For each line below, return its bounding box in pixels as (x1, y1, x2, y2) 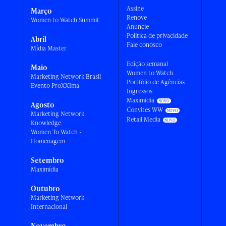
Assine (127, 4, 144, 13)
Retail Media (127, 115, 161, 124)
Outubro (31, 184, 61, 193)
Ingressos (127, 87, 153, 95)
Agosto (31, 100, 55, 109)
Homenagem (31, 137, 66, 145)
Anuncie (127, 22, 149, 31)
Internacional (31, 202, 68, 211)
